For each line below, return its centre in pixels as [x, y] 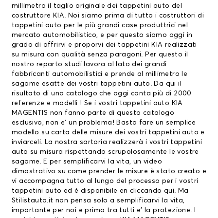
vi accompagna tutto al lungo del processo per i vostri [105, 181]
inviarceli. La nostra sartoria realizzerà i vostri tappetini [107, 142]
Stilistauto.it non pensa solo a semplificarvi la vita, [98, 201]
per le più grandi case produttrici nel [125, 26]
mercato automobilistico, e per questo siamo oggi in [102, 35]
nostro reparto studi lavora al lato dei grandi [89, 64]
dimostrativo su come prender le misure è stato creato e [109, 172]
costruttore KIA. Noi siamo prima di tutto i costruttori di [108, 16]
